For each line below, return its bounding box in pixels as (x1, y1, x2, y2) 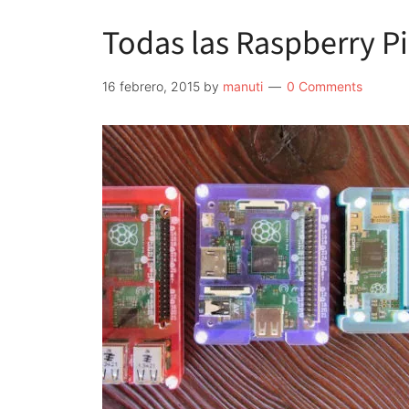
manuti (223, 79, 263, 94)
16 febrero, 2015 (102, 79, 200, 94)
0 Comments (287, 79, 362, 94)
